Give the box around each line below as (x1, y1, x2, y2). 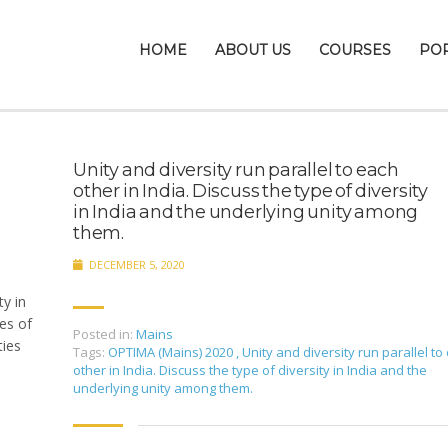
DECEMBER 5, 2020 (86, 257, 185, 272)
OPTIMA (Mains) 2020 (108, 343, 236, 361)
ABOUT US (215, 41, 291, 59)
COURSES (319, 41, 391, 59)
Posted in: (73, 325, 133, 343)
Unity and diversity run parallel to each (73, 159, 399, 181)
